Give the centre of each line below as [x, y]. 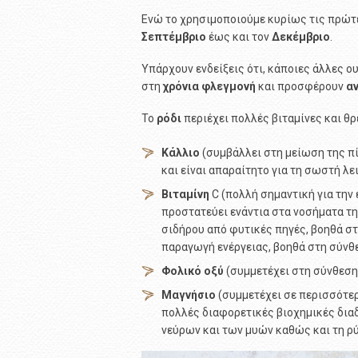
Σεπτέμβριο [174, 37]
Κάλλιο [181, 153]
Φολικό [181, 271]
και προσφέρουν [301, 86]
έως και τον [239, 37]
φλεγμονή [229, 86]
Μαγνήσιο [189, 295]
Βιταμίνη [185, 194]
